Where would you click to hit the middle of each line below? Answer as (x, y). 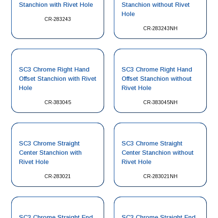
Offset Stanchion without (157, 79)
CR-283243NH (160, 28)
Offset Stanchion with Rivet (58, 79)
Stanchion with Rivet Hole (56, 5)
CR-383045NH (160, 102)
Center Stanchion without (158, 153)
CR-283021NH (160, 176)
